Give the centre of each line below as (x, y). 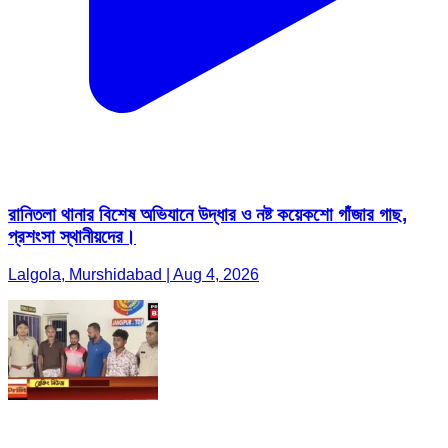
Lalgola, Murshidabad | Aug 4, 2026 (133, 275)
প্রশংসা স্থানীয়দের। (72, 236)
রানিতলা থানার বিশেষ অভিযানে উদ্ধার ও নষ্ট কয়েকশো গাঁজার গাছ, (207, 214)
